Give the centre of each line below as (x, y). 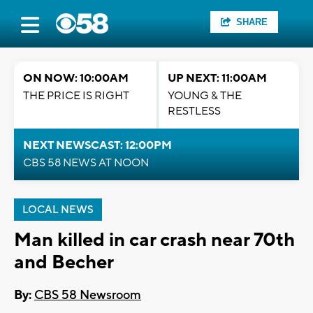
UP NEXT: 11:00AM (217, 78)
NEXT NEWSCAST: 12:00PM (97, 145)
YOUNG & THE (205, 96)
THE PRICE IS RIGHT (76, 96)
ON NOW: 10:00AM (76, 78)
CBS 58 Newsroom (88, 296)
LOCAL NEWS (58, 210)
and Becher (64, 262)
